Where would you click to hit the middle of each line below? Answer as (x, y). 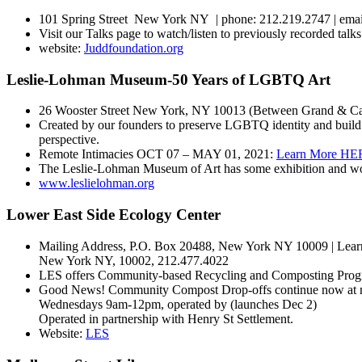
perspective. (69, 140)
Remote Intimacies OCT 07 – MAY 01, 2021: (158, 154)
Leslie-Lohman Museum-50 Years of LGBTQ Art (168, 79)
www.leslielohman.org (97, 183)
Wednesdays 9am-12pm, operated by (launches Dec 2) (178, 304)
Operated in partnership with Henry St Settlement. (166, 318)
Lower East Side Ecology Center (114, 215)
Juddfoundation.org (134, 48)
